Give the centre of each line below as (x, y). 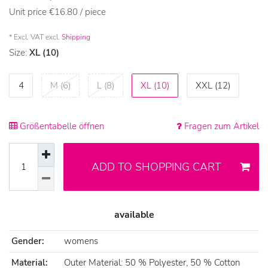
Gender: (28, 241)
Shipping (76, 37)
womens (81, 241)
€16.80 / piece (77, 12)
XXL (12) (213, 85)
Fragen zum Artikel (220, 127)
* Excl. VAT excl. (35, 37)
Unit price (29, 12)
